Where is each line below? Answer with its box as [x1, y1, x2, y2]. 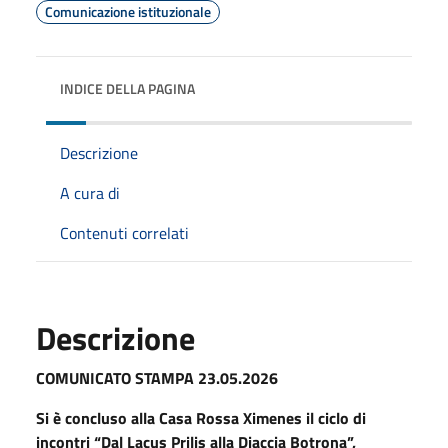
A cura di [60, 180, 120, 205]
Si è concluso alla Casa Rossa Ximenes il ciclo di [36, 405, 366, 430]
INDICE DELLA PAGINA [60, 77, 195, 99]
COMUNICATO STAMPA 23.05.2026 [36, 365, 278, 390]
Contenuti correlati [60, 220, 189, 245]
